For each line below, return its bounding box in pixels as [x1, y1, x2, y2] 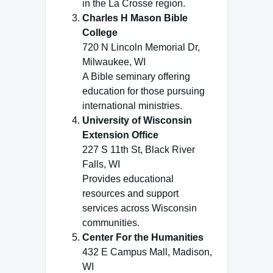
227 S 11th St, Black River [82, 144, 195, 155]
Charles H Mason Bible [82, 13, 188, 23]
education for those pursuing [82, 86, 205, 96]
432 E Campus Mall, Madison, [82, 247, 212, 257]
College [82, 27, 118, 38]
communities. [82, 218, 140, 228]
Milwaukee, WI [82, 57, 146, 67]
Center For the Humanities [82, 232, 204, 243]
